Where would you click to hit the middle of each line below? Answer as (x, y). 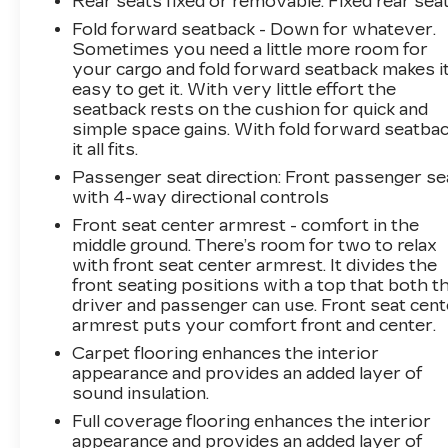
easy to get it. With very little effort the (234, 89)
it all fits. (105, 149)
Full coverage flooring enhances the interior (252, 421)
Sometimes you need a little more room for (250, 49)
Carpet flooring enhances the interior (226, 353)
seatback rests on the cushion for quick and (250, 109)
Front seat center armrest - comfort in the (246, 225)
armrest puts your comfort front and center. (254, 325)
